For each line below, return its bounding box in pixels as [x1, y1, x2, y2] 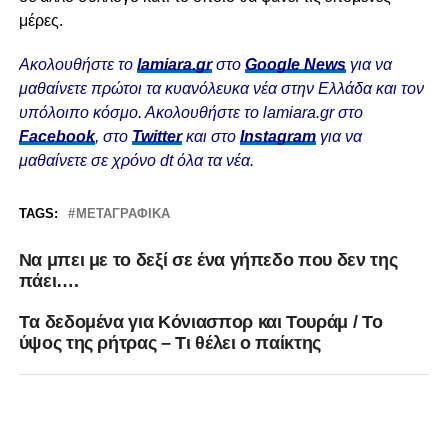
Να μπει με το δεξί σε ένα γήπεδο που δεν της [18, 250, 398, 271]
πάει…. [18, 271, 79, 292]
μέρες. [18, 12, 63, 30]
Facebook [18, 128, 95, 146]
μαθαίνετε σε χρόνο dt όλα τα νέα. [18, 152, 254, 170]
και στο [181, 128, 240, 146]
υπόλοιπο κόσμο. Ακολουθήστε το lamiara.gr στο [18, 104, 363, 122]
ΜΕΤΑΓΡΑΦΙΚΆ [75, 206, 170, 222]
